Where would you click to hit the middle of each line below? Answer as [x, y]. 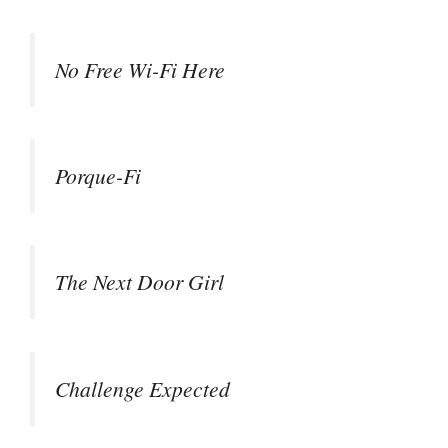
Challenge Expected [142, 388]
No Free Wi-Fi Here [140, 69]
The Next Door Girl [139, 282]
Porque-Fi [98, 175]
